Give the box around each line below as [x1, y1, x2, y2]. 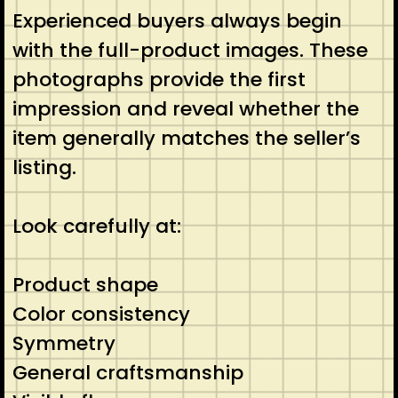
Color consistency [12, 299, 190, 328]
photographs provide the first [12, 65, 306, 93]
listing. [12, 153, 76, 181]
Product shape [12, 270, 158, 298]
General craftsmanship [12, 358, 243, 386]
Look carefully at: [12, 211, 181, 240]
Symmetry [12, 329, 115, 357]
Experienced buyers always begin [12, 6, 342, 35]
